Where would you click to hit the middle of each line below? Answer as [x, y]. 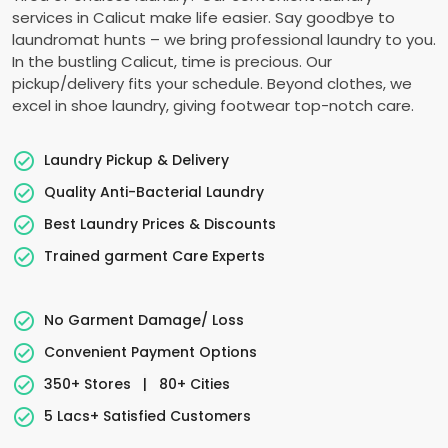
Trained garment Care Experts [154, 255]
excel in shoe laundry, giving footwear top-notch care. [213, 105]
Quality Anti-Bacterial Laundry [154, 191]
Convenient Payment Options [150, 351]
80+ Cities [192, 383]
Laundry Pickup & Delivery [136, 159]
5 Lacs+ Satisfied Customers [147, 415]
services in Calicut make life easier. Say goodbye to [203, 17]
